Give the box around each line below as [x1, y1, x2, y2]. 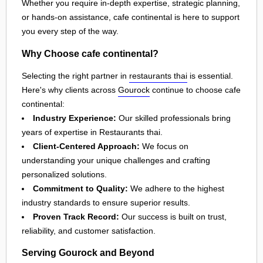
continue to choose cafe [150, 85, 241, 95]
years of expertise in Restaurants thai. [22, 127, 163, 137]
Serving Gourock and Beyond [22, 247, 154, 258]
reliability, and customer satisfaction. [22, 225, 156, 235]
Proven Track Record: [33, 211, 119, 221]
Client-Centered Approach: [33, 141, 140, 151]
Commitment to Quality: [33, 183, 128, 193]
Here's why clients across [22, 85, 118, 95]
